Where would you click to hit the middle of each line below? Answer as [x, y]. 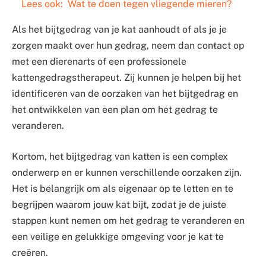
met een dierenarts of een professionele [99, 62]
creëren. [30, 252]
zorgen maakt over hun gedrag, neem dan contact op [128, 46]
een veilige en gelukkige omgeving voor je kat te [118, 236]
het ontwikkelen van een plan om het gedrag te [115, 110]
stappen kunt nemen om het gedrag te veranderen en [128, 220]
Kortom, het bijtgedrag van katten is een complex [120, 156]
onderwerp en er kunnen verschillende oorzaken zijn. [127, 172]
